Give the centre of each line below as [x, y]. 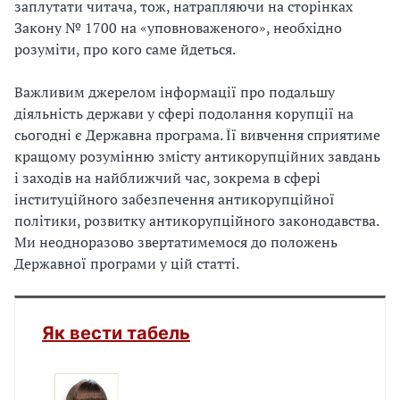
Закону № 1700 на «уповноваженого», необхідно [178, 28]
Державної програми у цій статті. [127, 263]
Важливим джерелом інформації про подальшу [175, 92]
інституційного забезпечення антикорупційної [175, 199]
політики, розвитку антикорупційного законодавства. [196, 221]
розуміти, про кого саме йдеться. [125, 49]
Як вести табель [116, 333]
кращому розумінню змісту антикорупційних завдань [197, 156]
